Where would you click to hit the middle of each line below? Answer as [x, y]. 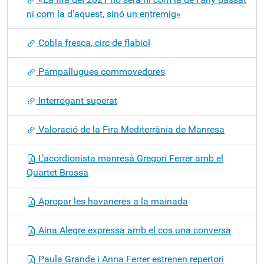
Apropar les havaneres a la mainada [112, 201]
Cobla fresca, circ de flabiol [93, 43]
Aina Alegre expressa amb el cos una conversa [133, 230]
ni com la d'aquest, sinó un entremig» [104, 14]
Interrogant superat [77, 100]
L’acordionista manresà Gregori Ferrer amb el [130, 158]
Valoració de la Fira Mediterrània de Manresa [130, 129]
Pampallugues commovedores [100, 72]
